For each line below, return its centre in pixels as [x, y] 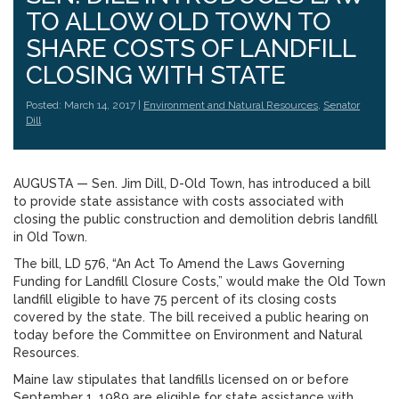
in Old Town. [50, 237]
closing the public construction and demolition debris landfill [195, 219]
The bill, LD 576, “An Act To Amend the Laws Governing [179, 264]
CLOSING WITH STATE [156, 75]
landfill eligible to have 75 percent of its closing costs [175, 299]
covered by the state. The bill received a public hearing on [191, 317]
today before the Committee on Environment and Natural [188, 335]
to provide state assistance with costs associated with [179, 201]
